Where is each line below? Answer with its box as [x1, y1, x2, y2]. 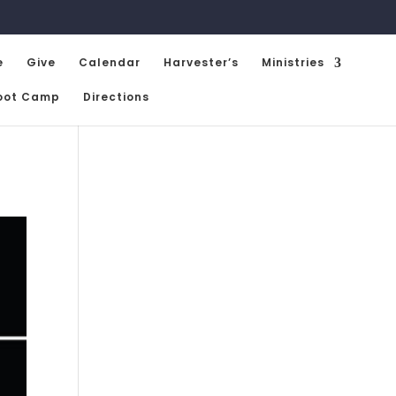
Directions [83, 88, 149, 104]
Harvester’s [164, 54, 239, 70]
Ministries [262, 54, 324, 70]
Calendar [79, 54, 141, 70]
